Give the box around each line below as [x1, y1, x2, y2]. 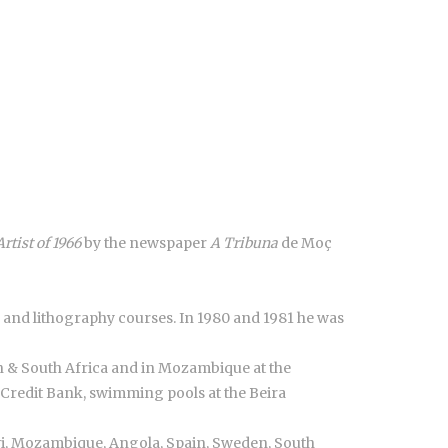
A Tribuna [210, 233, 278, 252]
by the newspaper [81, 233, 210, 252]
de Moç [278, 233, 332, 252]
